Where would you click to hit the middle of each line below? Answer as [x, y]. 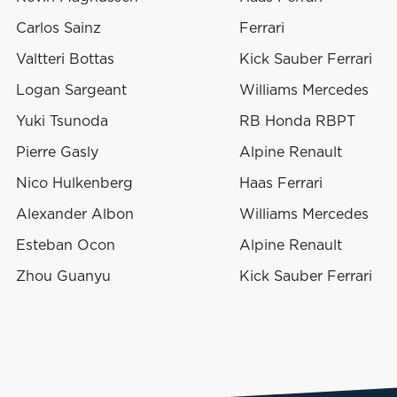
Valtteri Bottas [65, 60]
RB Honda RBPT [297, 122]
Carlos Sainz [58, 29]
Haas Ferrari [281, 184]
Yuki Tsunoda [62, 122]
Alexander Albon [75, 215]
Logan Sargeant [71, 91]
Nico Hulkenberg [74, 184]
